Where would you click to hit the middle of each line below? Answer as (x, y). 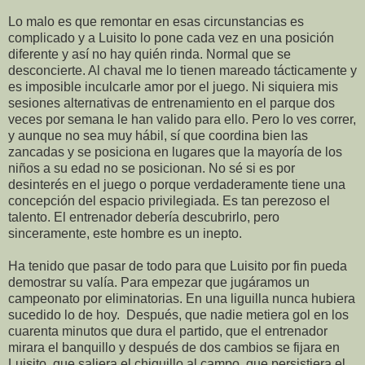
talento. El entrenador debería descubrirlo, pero (144, 218)
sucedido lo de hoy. (66, 315)
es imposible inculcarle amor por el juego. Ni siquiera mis (173, 87)
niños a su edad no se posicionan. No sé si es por (152, 169)
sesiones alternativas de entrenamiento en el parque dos (172, 103)
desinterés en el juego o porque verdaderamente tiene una (177, 185)
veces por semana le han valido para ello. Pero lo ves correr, (182, 120)
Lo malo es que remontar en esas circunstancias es (156, 22)
